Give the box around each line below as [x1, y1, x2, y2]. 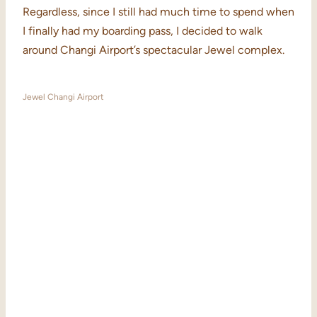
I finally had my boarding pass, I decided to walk [23, 24, 263, 38]
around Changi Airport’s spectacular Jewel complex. [23, 43, 284, 57]
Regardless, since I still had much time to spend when [23, 5, 294, 19]
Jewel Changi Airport [23, 92, 104, 103]
